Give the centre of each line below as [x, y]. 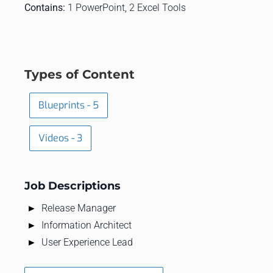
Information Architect [87, 225]
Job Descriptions [73, 186]
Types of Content [80, 74]
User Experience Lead [87, 242]
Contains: [46, 7]
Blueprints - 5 [69, 105]
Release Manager [79, 208]
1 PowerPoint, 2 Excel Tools [127, 7]
